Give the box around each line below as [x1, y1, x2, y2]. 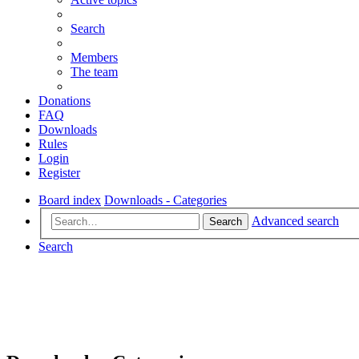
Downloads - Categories [104, 192, 227, 207]
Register [38, 165, 80, 179]
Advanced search [252, 214, 339, 228]
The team [71, 64, 118, 79]
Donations [38, 93, 91, 107]
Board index [38, 192, 101, 207]
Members [71, 50, 118, 64]
